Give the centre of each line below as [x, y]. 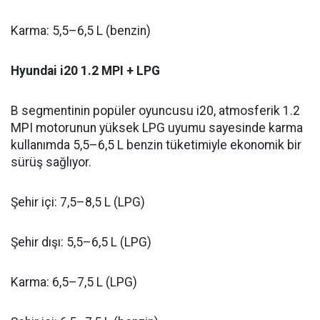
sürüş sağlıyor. [51, 162]
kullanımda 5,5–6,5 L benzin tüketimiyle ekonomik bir [156, 145]
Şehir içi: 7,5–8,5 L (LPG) [78, 202]
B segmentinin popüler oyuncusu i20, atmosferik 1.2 [155, 111]
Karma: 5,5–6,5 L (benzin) [81, 31]
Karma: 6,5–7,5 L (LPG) [74, 282]
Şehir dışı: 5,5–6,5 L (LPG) [81, 242]
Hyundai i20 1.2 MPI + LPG [85, 71]
